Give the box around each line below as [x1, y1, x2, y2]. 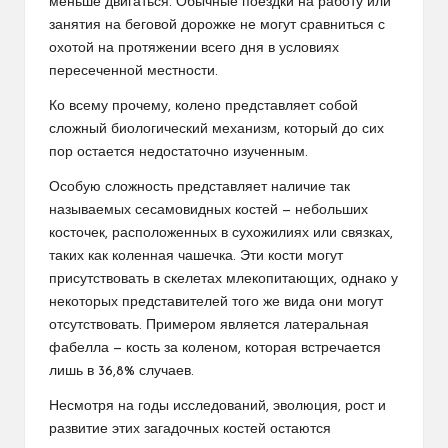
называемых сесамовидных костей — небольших [49, 203, 368, 217]
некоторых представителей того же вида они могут [49, 295, 383, 309]
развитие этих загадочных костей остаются [49, 422, 331, 436]
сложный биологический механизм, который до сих [49, 122, 384, 136]
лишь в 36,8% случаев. [49, 364, 194, 378]
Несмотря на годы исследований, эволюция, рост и [49, 399, 386, 413]
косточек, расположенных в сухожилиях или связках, [49, 226, 393, 240]
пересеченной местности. [49, 64, 218, 78]
